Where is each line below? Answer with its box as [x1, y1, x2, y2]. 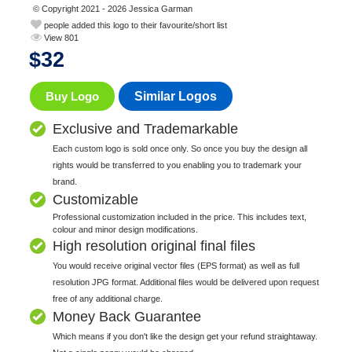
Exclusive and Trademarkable [53, 121, 239, 137]
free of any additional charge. [53, 294, 163, 304]
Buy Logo [46, 90, 100, 104]
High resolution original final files [53, 238, 256, 255]
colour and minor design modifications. [53, 225, 199, 235]
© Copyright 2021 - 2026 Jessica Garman [31, 4, 193, 14]
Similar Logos [134, 90, 218, 104]
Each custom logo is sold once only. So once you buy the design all [53, 144, 308, 154]
